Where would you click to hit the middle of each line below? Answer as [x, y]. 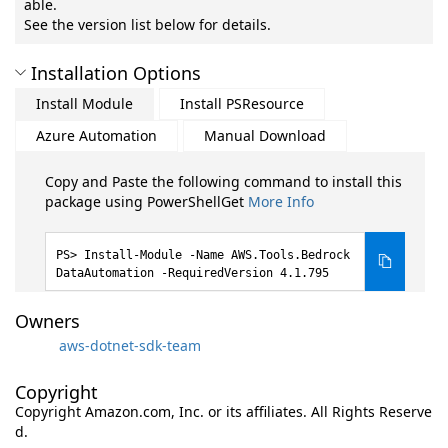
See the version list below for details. [147, 24]
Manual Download [265, 135]
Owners [47, 321]
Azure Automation [96, 135]
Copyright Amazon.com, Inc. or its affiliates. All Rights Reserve [223, 411]
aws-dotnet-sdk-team [130, 345]
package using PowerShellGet [146, 201]
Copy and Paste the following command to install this [223, 181]
